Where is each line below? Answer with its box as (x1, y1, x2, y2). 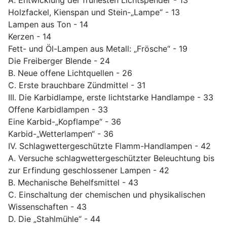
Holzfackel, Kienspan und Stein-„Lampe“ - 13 (8, 7, 180, 18)
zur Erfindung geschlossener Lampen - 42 (8, 165, 169, 176)
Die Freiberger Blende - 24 (8, 56, 110, 66)
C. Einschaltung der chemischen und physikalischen (8, 190, 205, 200)
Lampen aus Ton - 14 (8, 19, 88, 30)
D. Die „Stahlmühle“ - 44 (8, 214, 100, 224)
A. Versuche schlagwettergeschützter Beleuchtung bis (8, 153, 214, 164)
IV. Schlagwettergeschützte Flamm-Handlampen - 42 (8, 141, 211, 152)
